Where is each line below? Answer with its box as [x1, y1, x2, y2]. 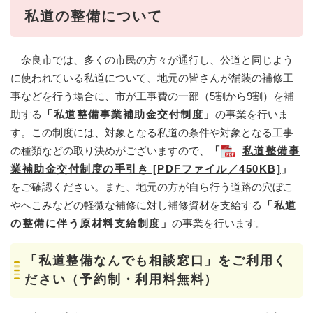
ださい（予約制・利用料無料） [24, 272, 219, 286]
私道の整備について [24, 8, 163, 24]
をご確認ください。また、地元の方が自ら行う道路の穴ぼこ [10, 180, 293, 193]
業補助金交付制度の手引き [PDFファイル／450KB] [10, 162, 281, 175]
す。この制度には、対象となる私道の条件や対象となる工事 [10, 126, 293, 138]
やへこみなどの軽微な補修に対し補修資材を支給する [10, 198, 262, 211]
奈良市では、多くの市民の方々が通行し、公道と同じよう [10, 53, 293, 66]
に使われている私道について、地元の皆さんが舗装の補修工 [10, 71, 293, 84]
